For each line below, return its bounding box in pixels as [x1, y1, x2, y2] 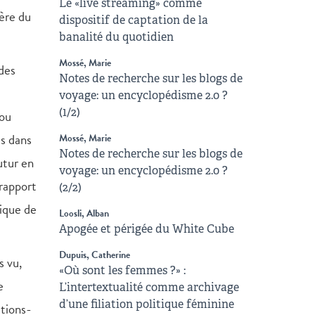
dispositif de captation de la [58, 13, 208, 27]
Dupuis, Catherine [58, 247, 130, 262]
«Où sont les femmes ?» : [58, 263, 186, 278]
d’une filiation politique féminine [58, 297, 234, 311]
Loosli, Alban [58, 206, 109, 221]
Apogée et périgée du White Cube [58, 221, 234, 236]
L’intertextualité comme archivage [58, 280, 239, 295]
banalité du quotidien [58, 30, 174, 44]
